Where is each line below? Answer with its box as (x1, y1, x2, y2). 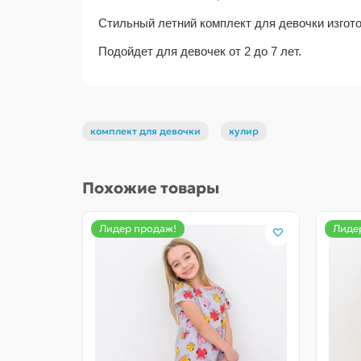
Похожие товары (82, 178, 219, 198)
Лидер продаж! (99, 222, 176, 236)
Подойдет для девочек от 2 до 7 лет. (98, 44, 301, 59)
